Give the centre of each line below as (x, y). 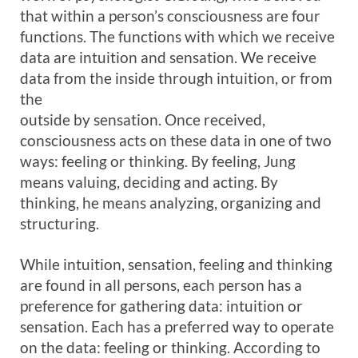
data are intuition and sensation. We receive (168, 57)
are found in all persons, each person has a (161, 285)
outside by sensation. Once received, (143, 119)
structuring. (60, 223)
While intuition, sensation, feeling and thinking (176, 264)
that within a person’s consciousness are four (170, 16)
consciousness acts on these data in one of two (176, 140)
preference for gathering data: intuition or (161, 306)
